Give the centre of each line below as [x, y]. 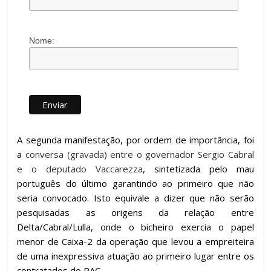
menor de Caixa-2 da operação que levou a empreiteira [135, 241]
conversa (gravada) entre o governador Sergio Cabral [140, 154]
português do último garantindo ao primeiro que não [135, 183]
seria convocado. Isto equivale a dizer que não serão [135, 198]
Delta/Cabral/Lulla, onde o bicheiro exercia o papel [135, 227]
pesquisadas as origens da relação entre [135, 212]
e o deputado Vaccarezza [80, 168]
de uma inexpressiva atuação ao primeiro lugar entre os [135, 256]
